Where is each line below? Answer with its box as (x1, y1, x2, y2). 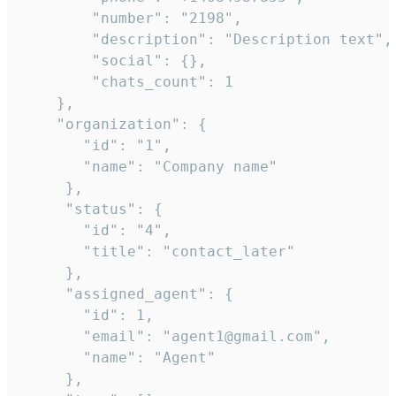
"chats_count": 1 (21, 73, 233, 91)
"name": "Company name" (21, 158, 278, 176)
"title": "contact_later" (21, 243, 295, 261)
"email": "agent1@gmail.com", (21, 328, 331, 346)
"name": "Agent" (21, 349, 216, 367)
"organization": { (21, 116, 207, 133)
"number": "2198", (21, 10, 242, 27)
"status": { (21, 201, 163, 218)
